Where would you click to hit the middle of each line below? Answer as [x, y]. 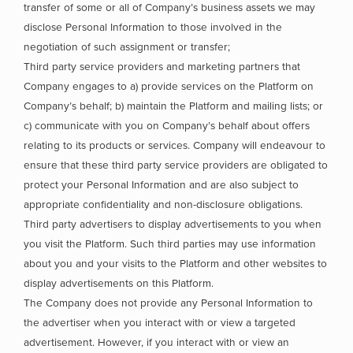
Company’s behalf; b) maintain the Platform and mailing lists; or [173, 106]
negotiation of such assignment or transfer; [127, 47]
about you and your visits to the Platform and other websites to [175, 264]
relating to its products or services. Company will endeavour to [175, 145]
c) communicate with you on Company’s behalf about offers [167, 126]
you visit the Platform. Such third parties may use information [170, 244]
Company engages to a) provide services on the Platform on [169, 86]
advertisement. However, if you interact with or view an [156, 342]
